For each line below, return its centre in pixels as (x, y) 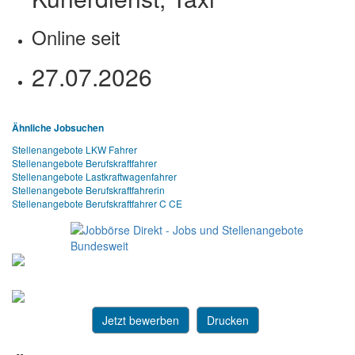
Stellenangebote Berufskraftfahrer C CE (97, 204)
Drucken (228, 320)
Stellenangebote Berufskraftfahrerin (88, 190)
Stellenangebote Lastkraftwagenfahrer (94, 177)
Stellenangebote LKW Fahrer (74, 150)
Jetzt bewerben (141, 320)
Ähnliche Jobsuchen (58, 128)
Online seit (76, 37)
